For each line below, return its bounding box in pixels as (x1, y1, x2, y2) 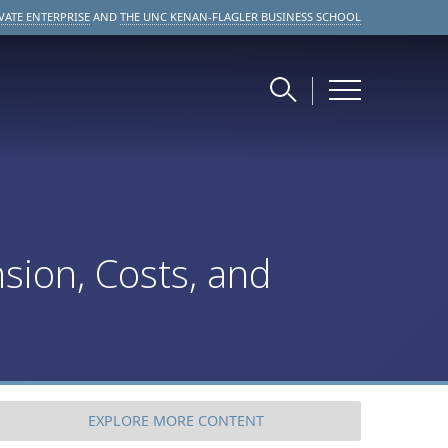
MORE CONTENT (152, 411, 264, 431)
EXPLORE (87, 411, 153, 431)
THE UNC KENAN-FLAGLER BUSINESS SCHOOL (120, 9, 361, 24)
